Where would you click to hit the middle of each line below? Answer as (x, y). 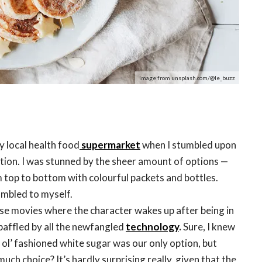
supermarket (110, 145)
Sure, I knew (208, 227)
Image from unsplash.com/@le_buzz (187, 78)
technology (152, 227)
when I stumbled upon (188, 145)
